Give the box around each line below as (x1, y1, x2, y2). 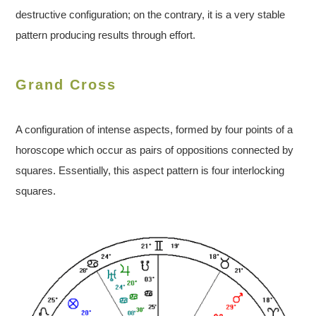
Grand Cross (16, 77, 117, 93)
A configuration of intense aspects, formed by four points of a (16, 123, 293, 136)
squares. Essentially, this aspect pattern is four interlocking (16, 164, 285, 177)
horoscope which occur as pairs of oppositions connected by (16, 144, 294, 157)
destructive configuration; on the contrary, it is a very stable (16, 8, 286, 21)
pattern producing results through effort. (16, 29, 196, 42)
